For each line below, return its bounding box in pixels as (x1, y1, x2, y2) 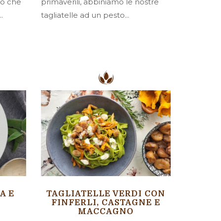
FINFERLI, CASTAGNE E (51, 198, 161, 207)
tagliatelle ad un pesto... (41, 10, 130, 20)
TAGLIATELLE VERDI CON (46, 189, 166, 198)
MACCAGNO (78, 207, 134, 216)
